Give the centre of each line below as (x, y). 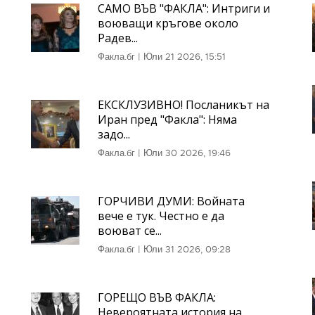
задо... (114, 134)
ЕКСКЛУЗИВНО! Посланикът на (183, 105)
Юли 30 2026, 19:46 (187, 153)
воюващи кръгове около (168, 23)
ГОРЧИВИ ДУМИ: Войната (171, 201)
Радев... (117, 38)
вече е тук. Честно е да (161, 216)
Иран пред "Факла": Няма (167, 120)
